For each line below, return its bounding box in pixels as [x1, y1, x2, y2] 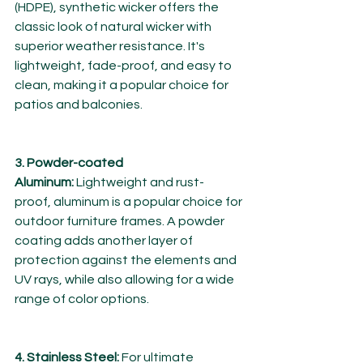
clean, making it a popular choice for [15, 79, 231, 92]
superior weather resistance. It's [15, 40, 207, 53]
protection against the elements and [15, 254, 239, 267]
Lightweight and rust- [74, 176, 204, 190]
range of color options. [15, 293, 149, 306]
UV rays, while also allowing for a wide [15, 273, 237, 287]
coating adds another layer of [15, 234, 195, 248]
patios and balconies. [15, 98, 143, 112]
